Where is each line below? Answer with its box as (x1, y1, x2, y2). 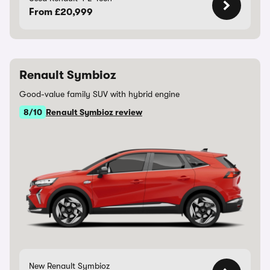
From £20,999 (29, 7, 93, 17)
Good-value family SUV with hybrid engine (19, 89, 180, 99)
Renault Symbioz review (46, 107, 142, 117)
